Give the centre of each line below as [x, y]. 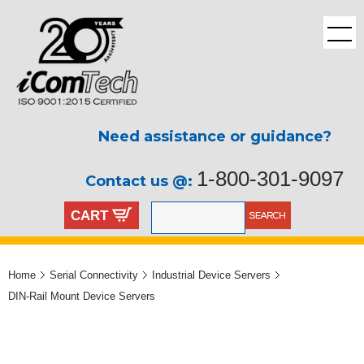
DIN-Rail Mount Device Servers [82, 296]
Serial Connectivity [94, 275]
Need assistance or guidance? [214, 137]
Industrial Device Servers [211, 275]
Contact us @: [141, 182]
